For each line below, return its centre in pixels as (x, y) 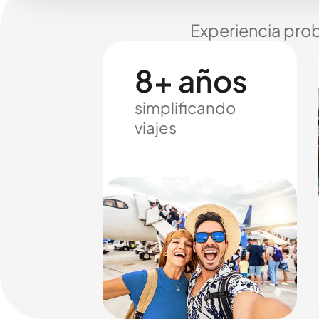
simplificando (185, 108)
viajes (156, 127)
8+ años (191, 80)
